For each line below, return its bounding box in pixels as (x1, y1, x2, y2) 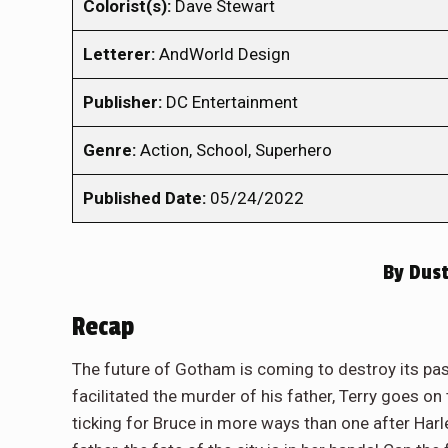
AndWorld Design (155, 44, 290, 65)
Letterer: (83, 44, 155, 65)
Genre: (83, 140, 136, 161)
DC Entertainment (162, 92, 298, 113)
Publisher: (83, 92, 162, 113)
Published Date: (83, 188, 206, 209)
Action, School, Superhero (136, 140, 332, 161)
